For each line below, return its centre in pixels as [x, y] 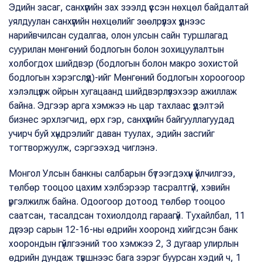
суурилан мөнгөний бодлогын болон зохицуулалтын [116, 49]
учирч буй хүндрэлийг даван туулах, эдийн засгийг [112, 134]
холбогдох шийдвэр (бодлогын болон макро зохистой [123, 63]
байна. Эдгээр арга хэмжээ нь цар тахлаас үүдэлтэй [116, 106]
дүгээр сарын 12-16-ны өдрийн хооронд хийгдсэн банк [123, 230]
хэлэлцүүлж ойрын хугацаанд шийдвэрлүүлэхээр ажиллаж [123, 92]
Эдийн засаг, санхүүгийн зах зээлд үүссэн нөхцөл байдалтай [129, 7]
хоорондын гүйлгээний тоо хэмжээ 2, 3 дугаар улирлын [124, 244]
